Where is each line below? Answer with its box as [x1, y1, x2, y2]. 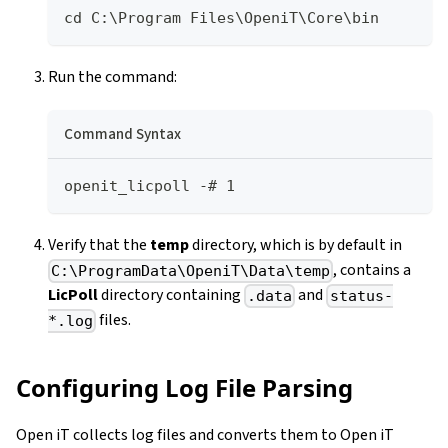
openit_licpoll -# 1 [64, 176, 235, 195]
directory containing [98, 284, 244, 306]
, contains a [333, 258, 412, 281]
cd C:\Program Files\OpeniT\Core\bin [64, 8, 379, 27]
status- [329, 287, 393, 306]
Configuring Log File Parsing [16, 371, 353, 405]
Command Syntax [64, 122, 181, 145]
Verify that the [48, 233, 150, 256]
